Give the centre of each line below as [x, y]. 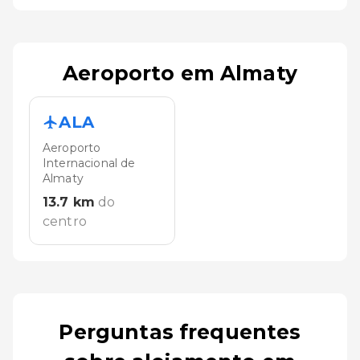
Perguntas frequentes [180, 331]
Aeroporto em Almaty [180, 73]
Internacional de [89, 163]
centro [65, 221]
